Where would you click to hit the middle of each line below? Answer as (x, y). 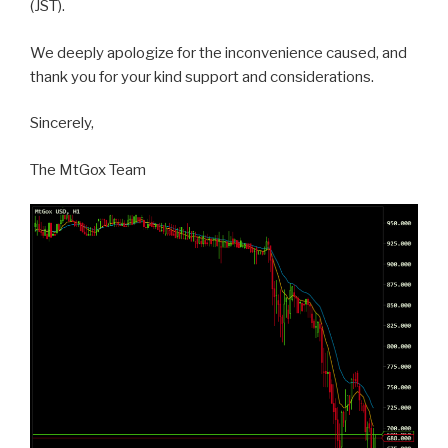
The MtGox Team (88, 169)
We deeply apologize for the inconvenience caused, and (218, 52)
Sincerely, (62, 123)
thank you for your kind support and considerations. (208, 76)
